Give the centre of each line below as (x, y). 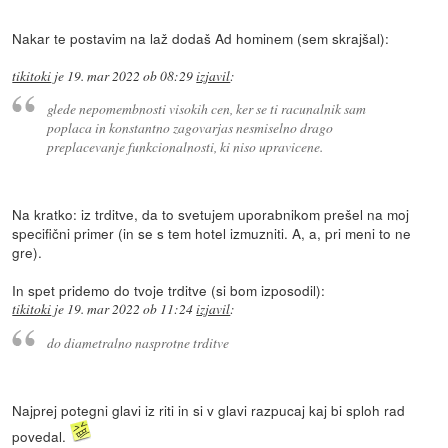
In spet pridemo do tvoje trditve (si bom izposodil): (169, 290)
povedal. (41, 435)
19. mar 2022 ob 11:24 (130, 309)
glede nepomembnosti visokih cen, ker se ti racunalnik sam (206, 109)
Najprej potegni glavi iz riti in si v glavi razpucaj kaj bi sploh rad (209, 409)
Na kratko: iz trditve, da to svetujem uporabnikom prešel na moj (211, 214)
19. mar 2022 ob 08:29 (130, 75)
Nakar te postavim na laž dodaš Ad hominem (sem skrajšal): (201, 37)
